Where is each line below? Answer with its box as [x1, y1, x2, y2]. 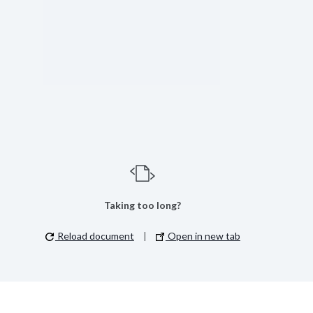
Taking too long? [104, 198, 182, 211]
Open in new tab [165, 229, 240, 242]
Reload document [54, 229, 134, 242]
